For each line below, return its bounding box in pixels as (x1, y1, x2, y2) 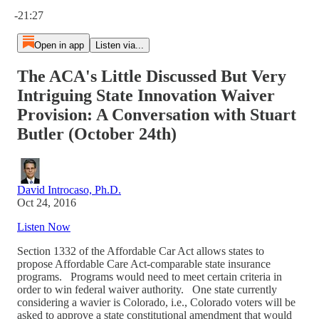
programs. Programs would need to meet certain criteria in (17, 270, 282, 283)
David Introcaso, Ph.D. (17, 183, 121, 196)
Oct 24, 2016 (17, 196, 76, 209)
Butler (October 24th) (17, 124, 177, 143)
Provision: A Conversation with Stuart (17, 105, 296, 124)
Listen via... (95, 40, 144, 51)
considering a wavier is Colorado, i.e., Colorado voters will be (17, 296, 296, 308)
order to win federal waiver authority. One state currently (17, 283, 277, 296)
